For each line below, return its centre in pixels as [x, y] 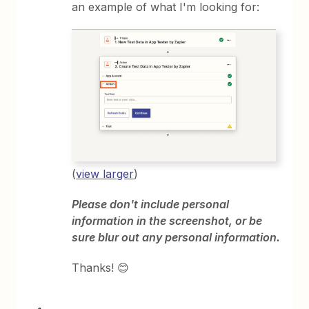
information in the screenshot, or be [167, 220]
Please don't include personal [151, 204]
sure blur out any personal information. [176, 237]
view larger [105, 173]
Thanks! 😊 [101, 267]
